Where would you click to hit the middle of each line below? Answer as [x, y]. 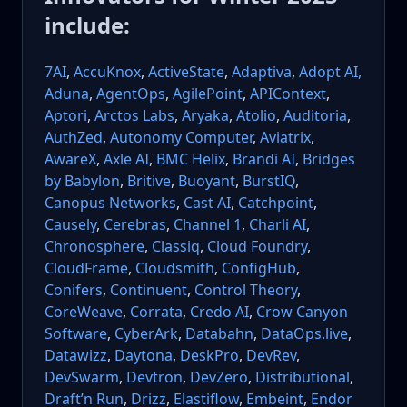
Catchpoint [276, 203]
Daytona [144, 356]
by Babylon [82, 181]
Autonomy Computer [181, 138]
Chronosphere [94, 247]
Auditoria [315, 116]
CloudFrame [86, 268]
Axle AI [126, 159]
